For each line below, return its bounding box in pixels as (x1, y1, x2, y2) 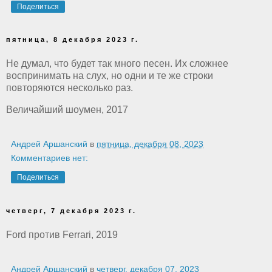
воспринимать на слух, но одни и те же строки (6, 70, 213, 81)
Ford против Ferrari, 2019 (6, 229, 118, 240)
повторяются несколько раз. (6, 83, 133, 93)
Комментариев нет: (11, 153, 88, 163)
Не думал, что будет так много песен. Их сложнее (6, 58, 228, 69)
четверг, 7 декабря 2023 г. (6, 207, 137, 215)
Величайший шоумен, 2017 (6, 104, 128, 115)
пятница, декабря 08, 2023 (97, 139, 203, 149)
